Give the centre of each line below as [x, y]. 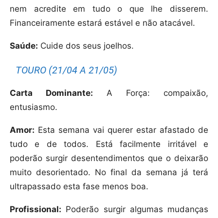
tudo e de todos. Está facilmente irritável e [109, 144]
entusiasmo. [34, 107]
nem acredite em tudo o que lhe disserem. [109, 9]
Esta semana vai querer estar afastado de [121, 130]
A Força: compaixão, [151, 93]
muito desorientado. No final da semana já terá [109, 173]
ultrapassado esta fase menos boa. [79, 187]
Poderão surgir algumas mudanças [135, 209]
